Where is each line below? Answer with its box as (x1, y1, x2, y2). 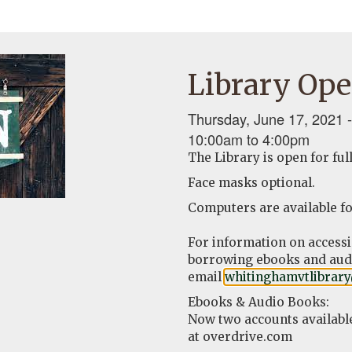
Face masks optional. (188, 174, 315, 190)
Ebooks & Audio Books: (188, 294, 329, 310)
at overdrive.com (188, 328, 292, 344)
